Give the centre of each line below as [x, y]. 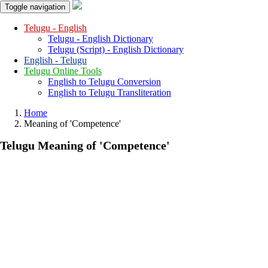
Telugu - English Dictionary [100, 39]
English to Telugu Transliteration [109, 92]
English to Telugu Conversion [104, 82]
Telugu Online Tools [63, 71]
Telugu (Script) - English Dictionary [116, 49]
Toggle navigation [35, 7]
